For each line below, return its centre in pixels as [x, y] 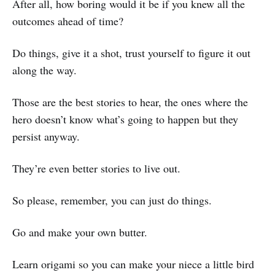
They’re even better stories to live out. [96, 168]
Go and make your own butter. [80, 232]
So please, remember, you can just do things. [112, 200]
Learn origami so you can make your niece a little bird [133, 264]
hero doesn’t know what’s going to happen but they [125, 119]
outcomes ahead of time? [68, 21]
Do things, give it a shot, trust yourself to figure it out [131, 52]
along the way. [45, 70]
